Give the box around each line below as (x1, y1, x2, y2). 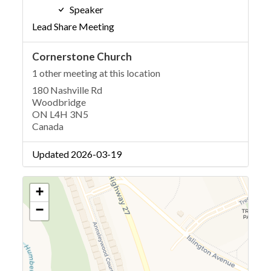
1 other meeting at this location (32, 67, 161, 79)
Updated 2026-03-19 (32, 148, 122, 160)
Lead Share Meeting (32, 20, 115, 32)
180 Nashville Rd (32, 83, 103, 96)
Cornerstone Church (32, 50, 132, 63)
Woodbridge (32, 96, 87, 108)
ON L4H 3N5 (32, 108, 89, 120)
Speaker (68, 3, 104, 15)
